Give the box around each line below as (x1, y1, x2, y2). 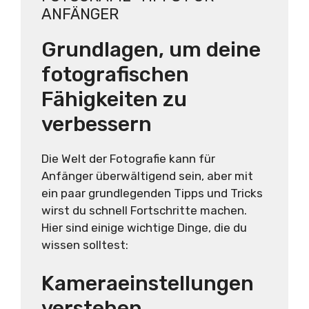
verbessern (41, 111, 152, 137)
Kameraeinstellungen (41, 271, 254, 297)
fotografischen (41, 61, 189, 87)
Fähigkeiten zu (41, 86, 187, 112)
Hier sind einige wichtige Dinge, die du (41, 220, 247, 235)
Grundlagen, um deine (41, 37, 261, 62)
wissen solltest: (41, 237, 128, 252)
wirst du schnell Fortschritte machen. (41, 203, 247, 217)
